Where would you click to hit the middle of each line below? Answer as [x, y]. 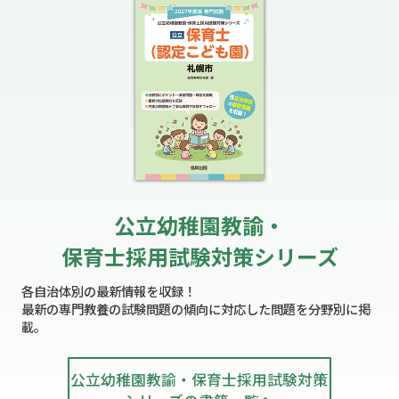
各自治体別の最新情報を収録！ [108, 290]
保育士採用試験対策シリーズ [199, 256]
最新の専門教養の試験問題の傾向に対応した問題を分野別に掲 [195, 308]
